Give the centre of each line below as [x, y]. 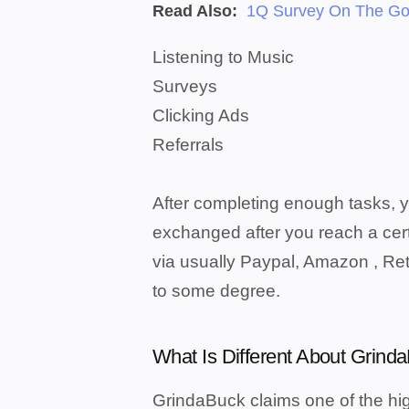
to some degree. [216, 291]
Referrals [188, 145]
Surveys [185, 86]
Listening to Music [223, 57]
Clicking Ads [201, 115]
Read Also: [197, 11]
